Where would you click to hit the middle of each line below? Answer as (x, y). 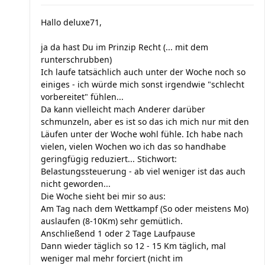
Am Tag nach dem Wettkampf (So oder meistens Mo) (145, 209)
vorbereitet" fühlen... (82, 97)
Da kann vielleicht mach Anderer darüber (123, 109)
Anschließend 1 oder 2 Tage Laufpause (118, 233)
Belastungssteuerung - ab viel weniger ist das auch (143, 171)
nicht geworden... (76, 184)
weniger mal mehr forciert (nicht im (112, 258)
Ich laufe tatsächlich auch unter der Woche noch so (143, 72)
